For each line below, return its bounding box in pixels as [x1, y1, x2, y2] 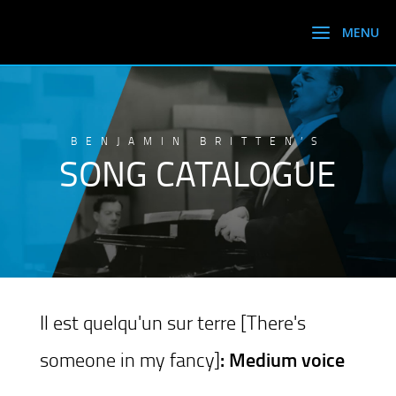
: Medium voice [219, 346, 345, 373]
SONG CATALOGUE [59, 148, 337, 197]
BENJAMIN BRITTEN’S [70, 133, 325, 148]
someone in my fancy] [39, 346, 220, 373]
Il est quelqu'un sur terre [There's [39, 308, 306, 336]
